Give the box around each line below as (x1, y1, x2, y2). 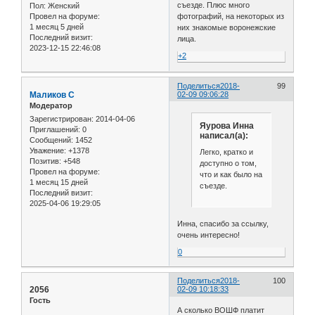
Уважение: (30, 146, 66, 155)
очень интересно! (177, 231, 240, 240)
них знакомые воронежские (177, 22, 276, 32)
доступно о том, (199, 159, 257, 168)
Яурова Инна (199, 120, 254, 131)
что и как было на (199, 170, 262, 179)
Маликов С (30, 89, 75, 100)
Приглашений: (30, 125, 80, 134)
